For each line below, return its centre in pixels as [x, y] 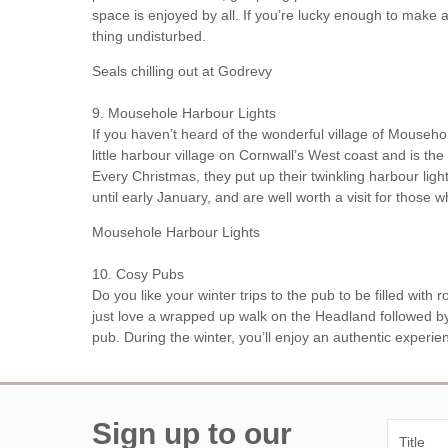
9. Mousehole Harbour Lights [184, 113]
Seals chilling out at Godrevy [182, 71]
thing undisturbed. [149, 36]
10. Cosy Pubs [138, 274]
